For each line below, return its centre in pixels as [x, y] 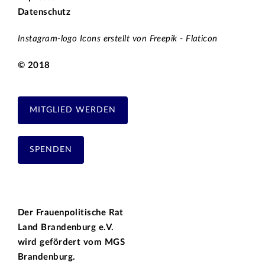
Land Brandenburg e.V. [66, 228]
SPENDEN [51, 150]
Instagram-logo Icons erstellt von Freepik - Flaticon [118, 39]
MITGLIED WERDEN [73, 110]
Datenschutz [44, 12]
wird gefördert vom [61, 243]
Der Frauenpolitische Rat [71, 213]
